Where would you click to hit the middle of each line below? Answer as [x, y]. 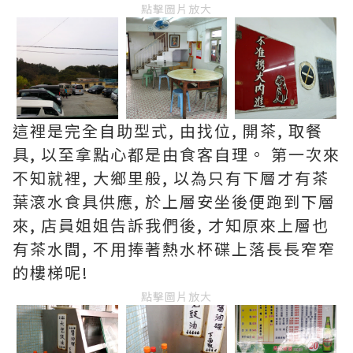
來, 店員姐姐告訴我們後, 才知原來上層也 [171, 225]
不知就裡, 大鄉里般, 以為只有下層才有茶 [171, 177]
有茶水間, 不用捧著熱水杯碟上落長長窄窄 [174, 248]
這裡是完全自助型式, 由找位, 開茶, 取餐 [168, 130]
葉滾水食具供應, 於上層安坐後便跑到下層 [174, 201]
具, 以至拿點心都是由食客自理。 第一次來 [176, 154]
